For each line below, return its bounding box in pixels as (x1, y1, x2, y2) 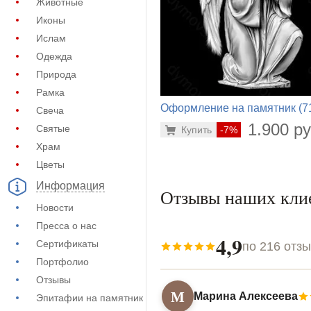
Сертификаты (36, 238, 99, 249)
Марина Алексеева (194, 290, 298, 303)
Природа (36, 69, 76, 80)
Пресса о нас (36, 220, 96, 231)
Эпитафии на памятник (36, 292, 143, 303)
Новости (36, 202, 74, 213)
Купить (181, 124, 212, 136)
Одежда (36, 51, 72, 62)
